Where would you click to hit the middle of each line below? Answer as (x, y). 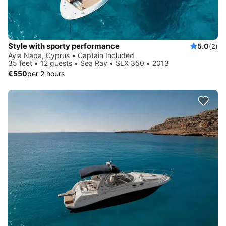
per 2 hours (46, 73)
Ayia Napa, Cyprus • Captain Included (71, 55)
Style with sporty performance (64, 46)
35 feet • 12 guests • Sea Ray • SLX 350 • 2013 (89, 63)
